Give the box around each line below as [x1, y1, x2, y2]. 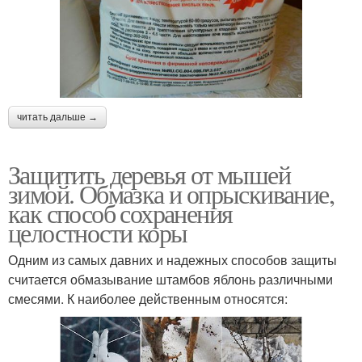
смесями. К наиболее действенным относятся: [8, 289, 288, 308]
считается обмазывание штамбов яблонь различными [8, 270, 333, 288]
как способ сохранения [8, 196, 233, 230]
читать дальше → [17, 112, 98, 123]
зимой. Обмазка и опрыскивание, [8, 176, 334, 211]
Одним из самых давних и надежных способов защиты [8, 250, 337, 269]
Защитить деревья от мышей [8, 157, 290, 192]
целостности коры [8, 215, 187, 250]
